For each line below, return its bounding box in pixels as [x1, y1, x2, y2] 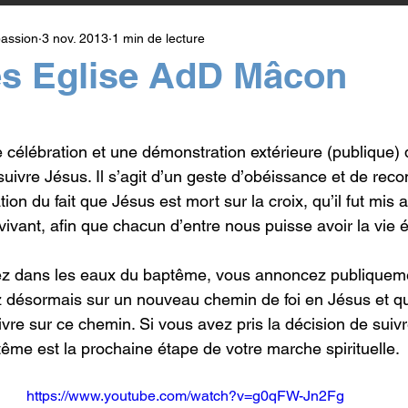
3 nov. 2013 [42, 30, 108, 46]
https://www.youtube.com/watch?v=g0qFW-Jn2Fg [26, 387, 344, 404]
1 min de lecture [112, 30, 205, 46]
